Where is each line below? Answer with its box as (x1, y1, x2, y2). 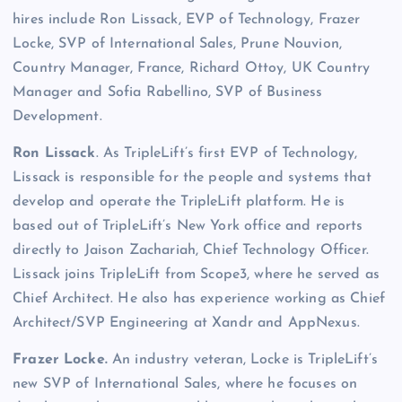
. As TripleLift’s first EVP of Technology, (95, 146, 358, 162)
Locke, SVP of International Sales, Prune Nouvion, (13, 37, 342, 52)
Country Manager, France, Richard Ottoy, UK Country (13, 61, 371, 76)
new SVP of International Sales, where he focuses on (13, 377, 358, 392)
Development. (13, 109, 102, 125)
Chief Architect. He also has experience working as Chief (13, 292, 385, 307)
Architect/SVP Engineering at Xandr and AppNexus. (13, 316, 360, 331)
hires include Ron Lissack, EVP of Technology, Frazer (13, 13, 361, 28)
